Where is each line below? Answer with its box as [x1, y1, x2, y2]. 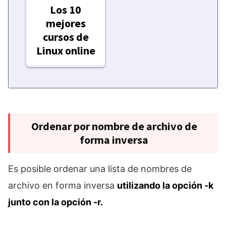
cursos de [42, 30, 89, 44]
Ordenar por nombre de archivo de [31, 119, 197, 134]
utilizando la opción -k [117, 180, 213, 191]
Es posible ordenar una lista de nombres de [8, 163, 192, 175]
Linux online [36, 43, 95, 58]
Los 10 [50, 3, 81, 17]
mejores [45, 16, 86, 31]
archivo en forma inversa [8, 180, 117, 191]
